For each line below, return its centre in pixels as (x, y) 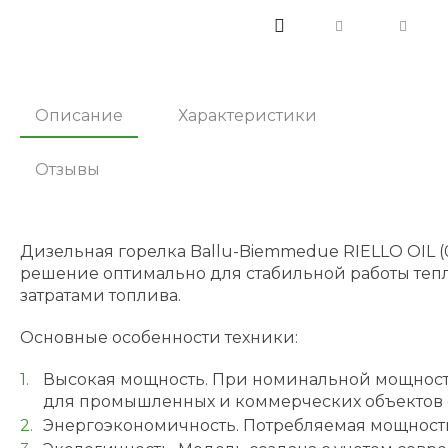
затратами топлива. (100, 295)
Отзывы (67, 169)
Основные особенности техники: (159, 337)
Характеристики (247, 115)
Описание (79, 115)
